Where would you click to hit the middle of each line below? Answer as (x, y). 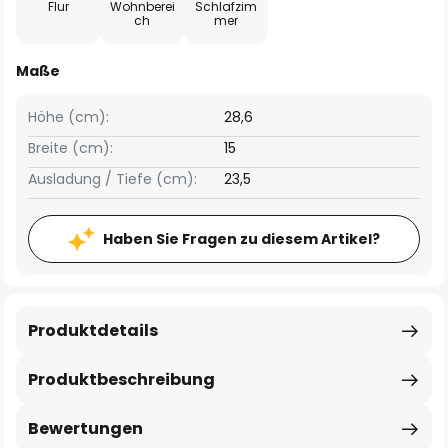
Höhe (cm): (68, 117)
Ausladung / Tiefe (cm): (112, 179)
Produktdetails (93, 330)
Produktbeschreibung (121, 379)
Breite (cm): (70, 148)
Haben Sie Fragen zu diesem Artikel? (241, 239)
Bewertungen (85, 428)
